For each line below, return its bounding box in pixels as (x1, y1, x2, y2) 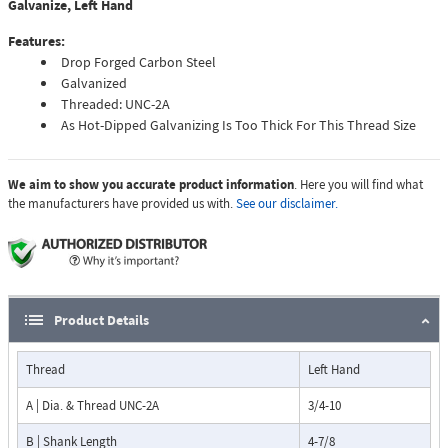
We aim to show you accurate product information (8, 176, 294, 194)
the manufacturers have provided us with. (8, 195, 236, 213)
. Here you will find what (294, 176, 423, 194)
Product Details (54, 311, 149, 330)
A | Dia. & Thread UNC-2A (26, 397, 159, 415)
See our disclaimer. (236, 195, 338, 213)
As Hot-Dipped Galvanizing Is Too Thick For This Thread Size (61, 116, 416, 135)
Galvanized (61, 74, 127, 93)
